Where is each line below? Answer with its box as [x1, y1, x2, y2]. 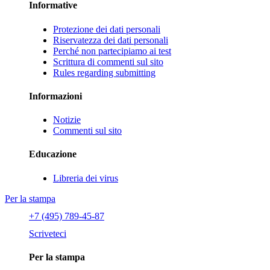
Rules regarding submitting [53, 67, 155, 78]
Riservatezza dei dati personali [53, 34, 168, 45]
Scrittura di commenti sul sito [53, 56, 163, 67]
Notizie [53, 115, 81, 125]
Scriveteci [29, 228, 66, 239]
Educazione [29, 149, 77, 160]
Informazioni [29, 90, 82, 101]
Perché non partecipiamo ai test [53, 45, 171, 56]
